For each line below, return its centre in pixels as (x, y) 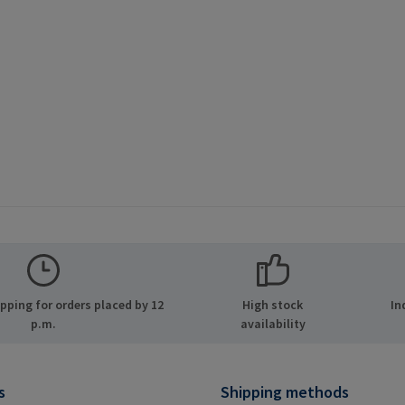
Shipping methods (285, 392)
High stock (273, 305)
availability (273, 324)
